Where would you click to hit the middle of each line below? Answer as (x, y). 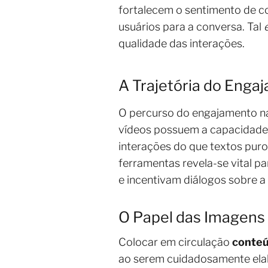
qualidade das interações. (182, 43)
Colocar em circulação (175, 242)
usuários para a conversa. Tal (191, 26)
